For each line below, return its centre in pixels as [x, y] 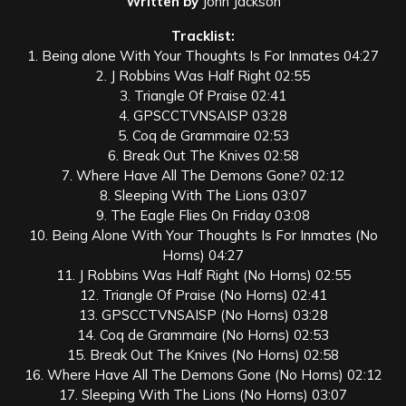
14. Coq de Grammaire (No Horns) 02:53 [203, 334]
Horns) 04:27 [203, 255]
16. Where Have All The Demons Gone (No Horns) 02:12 [203, 374]
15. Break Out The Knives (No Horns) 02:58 [203, 354]
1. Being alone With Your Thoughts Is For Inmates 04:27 [203, 55]
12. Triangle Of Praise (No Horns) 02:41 [203, 295]
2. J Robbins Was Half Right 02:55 [203, 75]
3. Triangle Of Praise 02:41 [203, 95]
